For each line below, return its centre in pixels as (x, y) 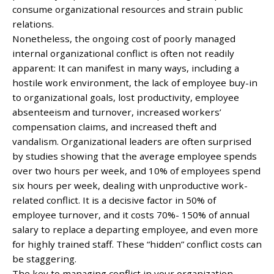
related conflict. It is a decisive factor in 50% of (114, 200)
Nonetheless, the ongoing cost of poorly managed (124, 38)
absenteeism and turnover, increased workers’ (117, 112)
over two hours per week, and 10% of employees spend (136, 170)
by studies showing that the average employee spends (135, 156)
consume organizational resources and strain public (128, 9)
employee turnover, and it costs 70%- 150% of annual (131, 214)
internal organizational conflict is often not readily (123, 53)
